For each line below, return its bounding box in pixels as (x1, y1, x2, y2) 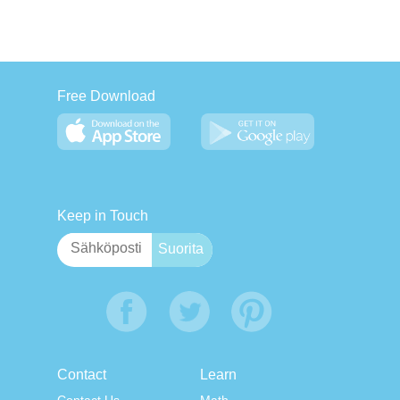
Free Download (57, 88, 155, 104)
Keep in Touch (57, 208, 148, 224)
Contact (57, 367, 106, 383)
